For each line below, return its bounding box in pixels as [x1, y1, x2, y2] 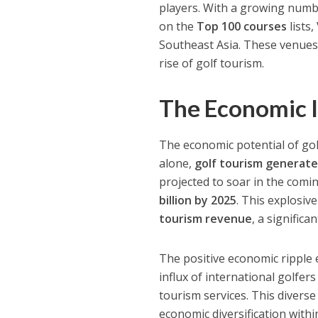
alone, [159, 155, 195, 171]
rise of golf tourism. [159, 55, 265, 71]
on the [159, 18, 197, 34]
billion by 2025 [159, 192, 237, 208]
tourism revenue [159, 210, 253, 226]
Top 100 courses [197, 18, 287, 34]
